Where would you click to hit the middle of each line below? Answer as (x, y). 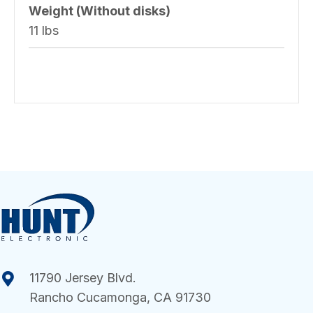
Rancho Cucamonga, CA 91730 (120, 298)
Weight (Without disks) (100, 10)
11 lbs (44, 30)
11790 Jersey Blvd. (83, 278)
